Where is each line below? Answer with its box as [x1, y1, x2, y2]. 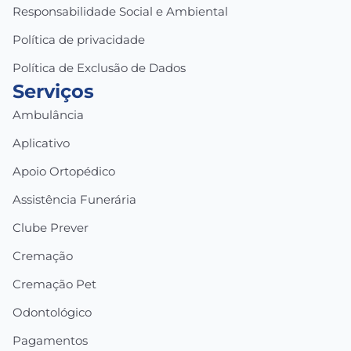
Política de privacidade [13, 32, 145, 48]
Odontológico [13, 305, 92, 320]
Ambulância [13, 107, 84, 123]
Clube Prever [13, 220, 89, 236]
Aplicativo [13, 136, 70, 151]
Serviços [13, 80, 94, 103]
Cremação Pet [13, 277, 96, 292]
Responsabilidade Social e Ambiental [13, 4, 228, 20]
